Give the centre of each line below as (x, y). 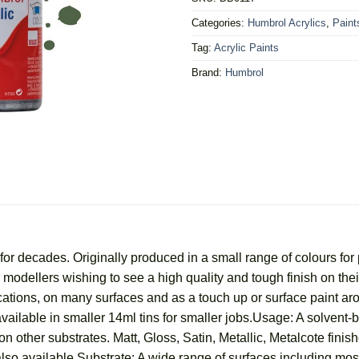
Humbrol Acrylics (287, 22)
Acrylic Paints (246, 47)
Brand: (208, 72)
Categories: (220, 22)
